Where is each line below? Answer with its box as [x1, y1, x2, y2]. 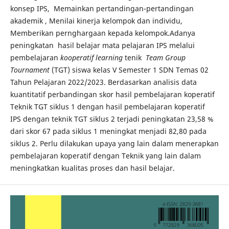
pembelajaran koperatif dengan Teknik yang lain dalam [10, 151, 201, 161]
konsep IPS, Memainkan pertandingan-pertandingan [10, 4, 194, 13]
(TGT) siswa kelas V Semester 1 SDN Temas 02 [49, 65, 209, 75]
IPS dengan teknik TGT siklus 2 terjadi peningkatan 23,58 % [10, 114, 214, 124]
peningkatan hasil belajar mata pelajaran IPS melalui [10, 40, 197, 50]
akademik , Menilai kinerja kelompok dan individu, [10, 16, 182, 26]
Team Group [145, 53, 186, 62]
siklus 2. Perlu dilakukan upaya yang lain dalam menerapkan [10, 139, 219, 148]
